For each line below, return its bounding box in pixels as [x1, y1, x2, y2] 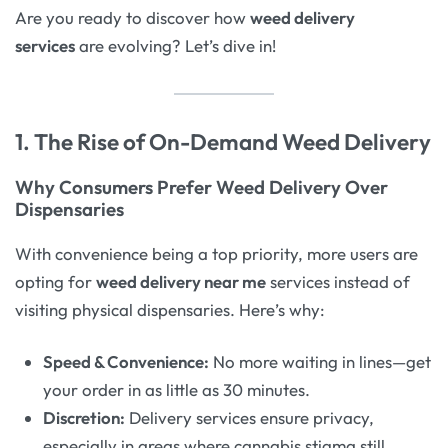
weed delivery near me [96, 271, 266, 293]
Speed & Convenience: [43, 350, 210, 372]
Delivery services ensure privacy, [125, 406, 375, 428]
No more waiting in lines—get [209, 350, 432, 372]
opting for [15, 271, 96, 293]
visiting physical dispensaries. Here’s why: [15, 299, 325, 321]
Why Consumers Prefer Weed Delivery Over [15, 174, 388, 199]
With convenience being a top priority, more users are [15, 243, 418, 265]
